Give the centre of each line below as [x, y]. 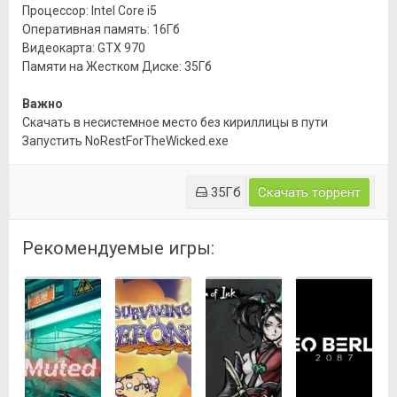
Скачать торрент [309, 192]
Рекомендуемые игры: [118, 248]
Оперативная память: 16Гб [101, 29]
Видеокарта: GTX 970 [84, 48]
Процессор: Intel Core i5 [90, 11]
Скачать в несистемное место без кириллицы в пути [175, 122]
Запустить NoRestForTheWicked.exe [125, 141]
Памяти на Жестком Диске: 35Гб [117, 66]
